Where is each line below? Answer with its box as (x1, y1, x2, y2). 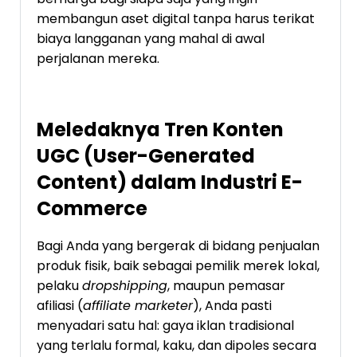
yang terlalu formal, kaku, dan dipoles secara (37, 335, 316, 355)
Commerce (37, 194, 147, 222)
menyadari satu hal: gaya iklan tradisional (37, 316, 294, 335)
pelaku (37, 276, 82, 295)
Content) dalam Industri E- (37, 168, 303, 195)
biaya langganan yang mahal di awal (37, 29, 265, 48)
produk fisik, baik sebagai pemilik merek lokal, (37, 256, 320, 275)
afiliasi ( (37, 296, 83, 315)
